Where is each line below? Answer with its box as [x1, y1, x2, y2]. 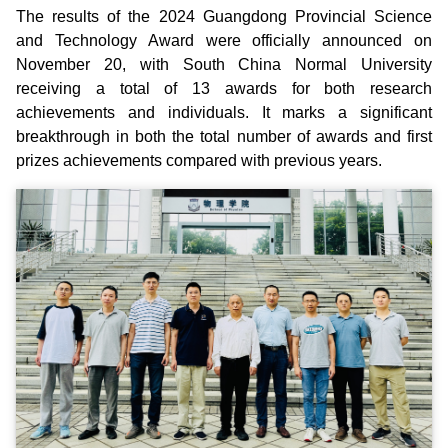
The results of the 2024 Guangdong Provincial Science [16, 8, 432, 26]
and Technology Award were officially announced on [16, 32, 432, 50]
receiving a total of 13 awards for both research [16, 80, 432, 98]
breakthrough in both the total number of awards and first [16, 128, 432, 146]
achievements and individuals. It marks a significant [16, 104, 432, 122]
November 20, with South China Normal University [16, 56, 432, 74]
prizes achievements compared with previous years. [16, 152, 382, 170]
